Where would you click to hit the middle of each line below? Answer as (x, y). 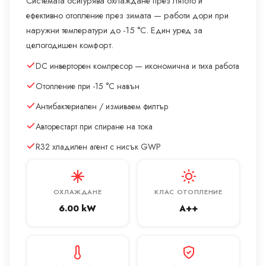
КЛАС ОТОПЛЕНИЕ (189, 192)
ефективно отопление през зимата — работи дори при (127, 15)
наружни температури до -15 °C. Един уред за (114, 30)
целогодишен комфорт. (70, 45)
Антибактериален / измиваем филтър (102, 107)
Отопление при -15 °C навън (88, 86)
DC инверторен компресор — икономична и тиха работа (137, 66)
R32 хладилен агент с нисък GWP (98, 147)
